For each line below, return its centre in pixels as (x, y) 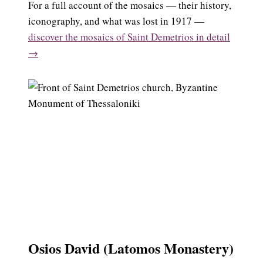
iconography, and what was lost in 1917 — (116, 21)
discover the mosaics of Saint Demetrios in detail (129, 36)
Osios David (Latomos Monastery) (131, 248)
